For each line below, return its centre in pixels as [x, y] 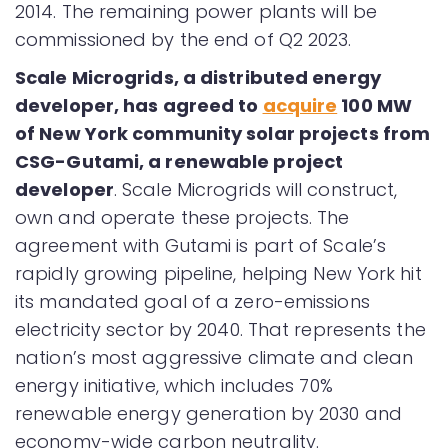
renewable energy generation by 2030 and [208, 413]
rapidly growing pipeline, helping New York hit [218, 273]
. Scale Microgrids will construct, [255, 189]
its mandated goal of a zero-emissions [192, 301]
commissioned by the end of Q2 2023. [183, 39]
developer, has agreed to [139, 105]
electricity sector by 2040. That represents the [220, 329]
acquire [300, 105]
